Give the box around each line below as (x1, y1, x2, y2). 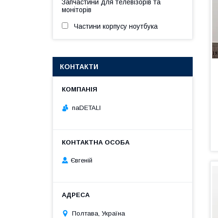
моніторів (62, 6, 91, 14)
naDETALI (72, 104, 101, 111)
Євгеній (71, 157, 92, 164)
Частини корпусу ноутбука (74, 22, 158, 30)
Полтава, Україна (72, 209, 125, 217)
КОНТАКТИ (60, 63, 98, 71)
